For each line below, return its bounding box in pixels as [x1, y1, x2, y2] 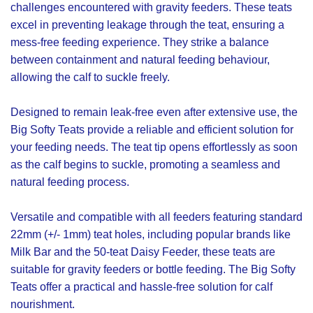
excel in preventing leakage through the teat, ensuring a [10, 19, 284, 31]
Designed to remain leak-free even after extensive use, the [10, 106, 298, 119]
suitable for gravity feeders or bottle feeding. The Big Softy [10, 263, 296, 276]
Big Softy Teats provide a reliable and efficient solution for [10, 124, 293, 136]
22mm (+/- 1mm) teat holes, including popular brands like [10, 228, 291, 241]
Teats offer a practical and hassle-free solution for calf [10, 281, 272, 293]
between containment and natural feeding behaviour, [10, 54, 270, 66]
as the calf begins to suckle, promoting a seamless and [10, 159, 280, 171]
